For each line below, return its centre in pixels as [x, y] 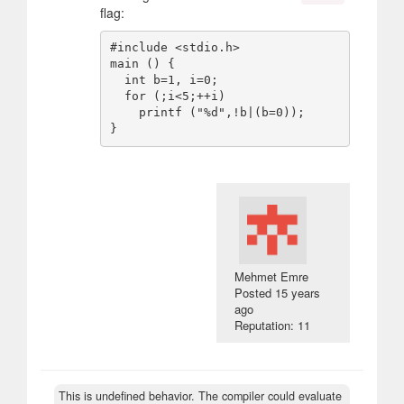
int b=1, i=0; [117, 80]
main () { [142, 64]
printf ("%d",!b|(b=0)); [124, 113]
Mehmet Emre [272, 276]
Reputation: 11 [273, 325]
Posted [255, 292]
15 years [298, 292]
